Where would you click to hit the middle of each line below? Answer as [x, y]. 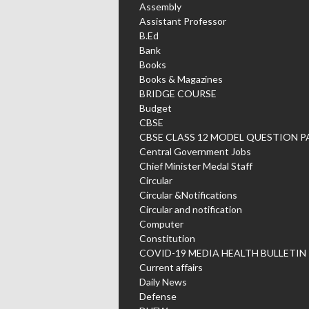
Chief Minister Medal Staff [196, 166]
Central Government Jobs [195, 151]
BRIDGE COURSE [178, 93]
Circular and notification [191, 209]
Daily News [163, 281]
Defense [158, 296]
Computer [161, 223]
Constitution [167, 238]
